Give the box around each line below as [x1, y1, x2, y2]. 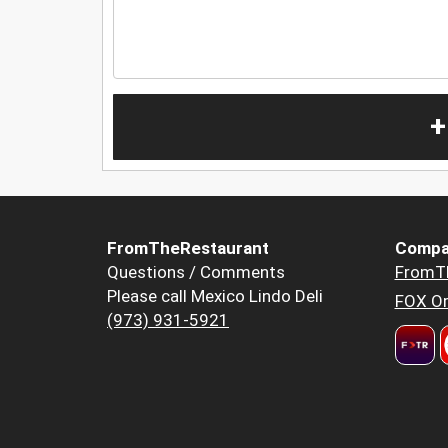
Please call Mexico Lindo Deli [107, 286, 323, 307]
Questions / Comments [107, 262, 285, 283]
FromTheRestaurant [107, 238, 269, 259]
